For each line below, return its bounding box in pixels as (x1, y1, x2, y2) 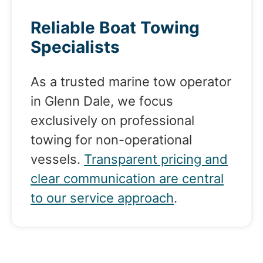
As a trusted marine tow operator (31, 73, 231, 89)
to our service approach (31, 190, 174, 205)
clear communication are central (31, 170, 224, 186)
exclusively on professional (31, 112, 194, 128)
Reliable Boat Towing (31, 17, 200, 38)
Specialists (31, 36, 120, 57)
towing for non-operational (31, 131, 192, 147)
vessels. (31, 151, 84, 167)
